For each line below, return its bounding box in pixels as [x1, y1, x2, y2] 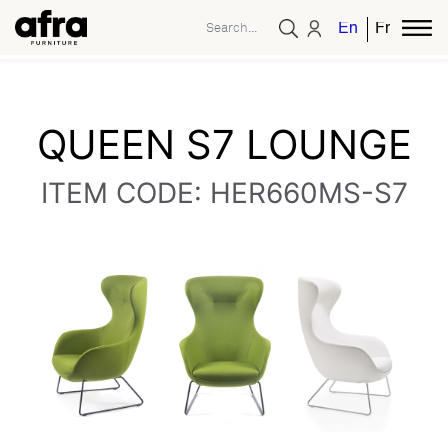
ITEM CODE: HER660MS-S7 [40, 176, 408, 210]
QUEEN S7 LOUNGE [36, 120, 412, 169]
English [338, 21, 392, 38]
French [375, 21, 425, 38]
